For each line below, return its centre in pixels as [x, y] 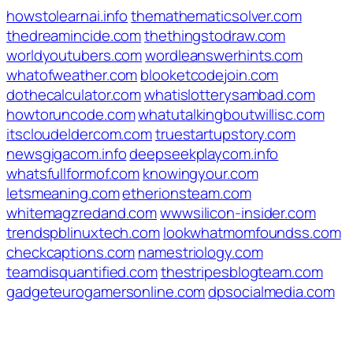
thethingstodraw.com [215, 35]
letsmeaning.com [63, 193]
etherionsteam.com [187, 193]
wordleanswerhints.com [224, 55]
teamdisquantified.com [82, 272]
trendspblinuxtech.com [83, 232]
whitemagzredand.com [82, 213]
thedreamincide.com [74, 35]
